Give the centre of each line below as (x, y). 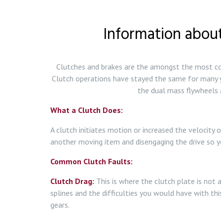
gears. (60, 205)
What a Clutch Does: (87, 110)
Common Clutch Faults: (92, 161)
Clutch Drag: (72, 181)
